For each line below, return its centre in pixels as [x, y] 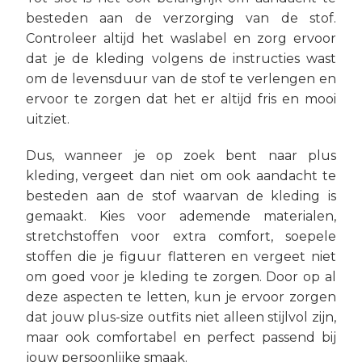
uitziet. [48, 119]
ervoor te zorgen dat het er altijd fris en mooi [181, 99]
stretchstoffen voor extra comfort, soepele [181, 236]
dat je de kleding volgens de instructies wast [181, 59]
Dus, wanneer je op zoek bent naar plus [181, 156]
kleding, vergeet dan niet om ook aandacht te [181, 176]
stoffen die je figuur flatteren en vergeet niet [181, 257]
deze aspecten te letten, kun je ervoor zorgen [181, 297]
